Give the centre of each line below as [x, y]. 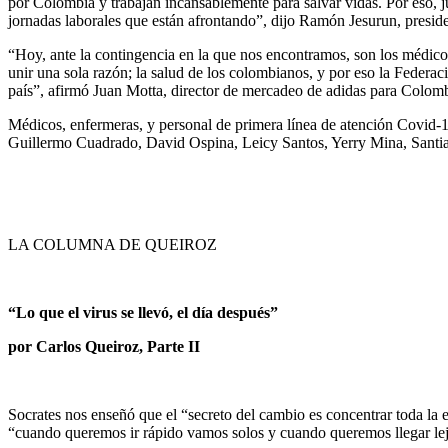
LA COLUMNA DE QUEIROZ [112, 245]
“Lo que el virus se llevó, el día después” [145, 313]
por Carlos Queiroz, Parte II [104, 347]
